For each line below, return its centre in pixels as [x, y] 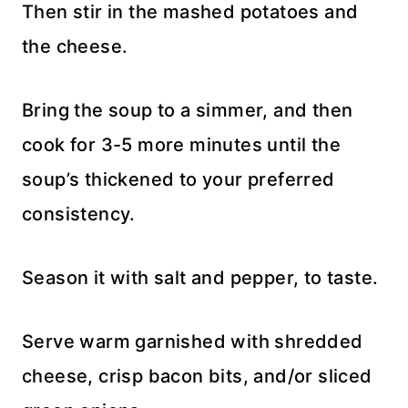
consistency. [79, 214]
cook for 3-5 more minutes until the [181, 145]
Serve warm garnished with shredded [193, 342]
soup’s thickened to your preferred [178, 180]
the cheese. [75, 47]
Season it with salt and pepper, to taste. [200, 278]
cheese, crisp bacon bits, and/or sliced [197, 377]
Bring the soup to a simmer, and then [188, 111]
